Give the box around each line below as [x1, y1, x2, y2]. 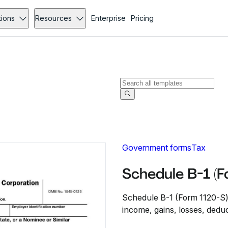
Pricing [130, 14, 154, 22]
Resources [35, 14, 72, 22]
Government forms [122, 142, 191, 153]
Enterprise [91, 14, 126, 22]
